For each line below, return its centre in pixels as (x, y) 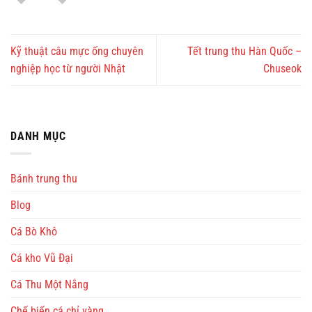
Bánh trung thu (44, 178)
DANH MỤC (38, 136)
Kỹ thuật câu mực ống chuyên (77, 52)
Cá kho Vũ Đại (42, 258)
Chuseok (282, 69)
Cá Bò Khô (34, 231)
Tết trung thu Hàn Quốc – (244, 52)
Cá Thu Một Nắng (49, 284)
